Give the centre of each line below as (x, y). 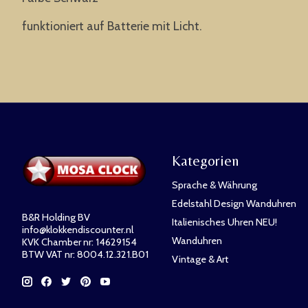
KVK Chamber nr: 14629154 (79, 242)
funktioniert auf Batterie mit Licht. (112, 25)
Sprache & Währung (214, 185)
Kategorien (205, 161)
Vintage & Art (200, 260)
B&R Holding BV (56, 218)
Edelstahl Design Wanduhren (234, 203)
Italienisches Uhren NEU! (224, 222)
